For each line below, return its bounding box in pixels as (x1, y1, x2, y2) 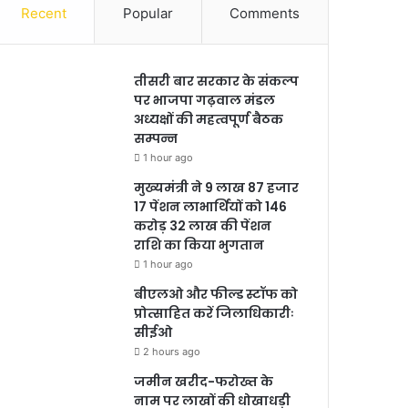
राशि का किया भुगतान (134, 235, 265, 254)
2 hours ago (143, 344, 201, 358)
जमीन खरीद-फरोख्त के (134, 372, 274, 391)
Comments (229, 4, 301, 22)
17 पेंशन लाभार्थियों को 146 (134, 197, 288, 216)
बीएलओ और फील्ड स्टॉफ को (134, 284, 299, 303)
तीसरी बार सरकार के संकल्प (134, 71, 300, 90)
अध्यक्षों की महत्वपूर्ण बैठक (134, 109, 284, 128)
